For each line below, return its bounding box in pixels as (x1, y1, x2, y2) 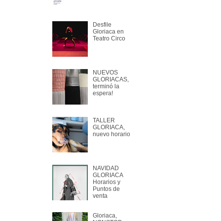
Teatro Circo (92, 35, 125, 42)
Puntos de (92, 185, 120, 192)
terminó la (92, 83, 119, 90)
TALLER (92, 116, 115, 124)
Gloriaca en (92, 28, 124, 36)
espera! (92, 90, 113, 97)
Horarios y (92, 178, 120, 185)
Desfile (92, 21, 111, 29)
